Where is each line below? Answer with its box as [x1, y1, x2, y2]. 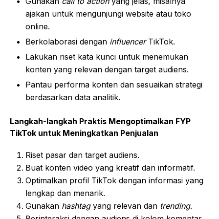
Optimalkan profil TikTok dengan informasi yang [25, 175, 203, 185]
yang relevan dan [90, 200, 160, 211]
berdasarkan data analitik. [25, 92, 120, 102]
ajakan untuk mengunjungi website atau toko [25, 8, 191, 19]
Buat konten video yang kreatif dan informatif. [25, 162, 195, 173]
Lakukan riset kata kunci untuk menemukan [25, 51, 188, 62]
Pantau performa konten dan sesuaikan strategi [25, 79, 202, 89]
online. [25, 21, 50, 31]
